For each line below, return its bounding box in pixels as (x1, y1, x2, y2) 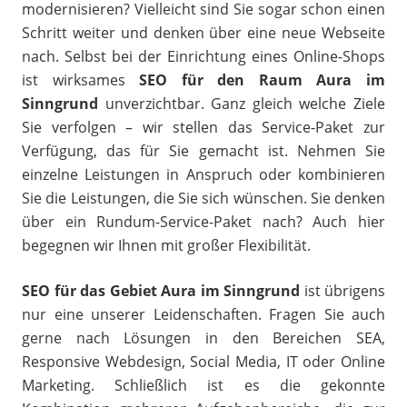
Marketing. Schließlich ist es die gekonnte (22, 375, 385, 395)
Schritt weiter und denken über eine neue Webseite (22, 23, 385, 43)
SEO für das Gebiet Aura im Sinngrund (22, 281, 300, 301)
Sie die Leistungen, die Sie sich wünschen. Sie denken (22, 188, 385, 208)
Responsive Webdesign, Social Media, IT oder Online (22, 352, 385, 372)
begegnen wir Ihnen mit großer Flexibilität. (22, 235, 311, 255)
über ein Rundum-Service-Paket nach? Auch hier (22, 212, 385, 232)
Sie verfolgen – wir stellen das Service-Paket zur (22, 117, 385, 137)
